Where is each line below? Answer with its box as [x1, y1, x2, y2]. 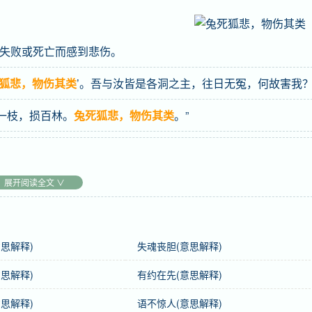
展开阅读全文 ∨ [3, 176, 65, 188]
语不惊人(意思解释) [136, 296, 222, 310]
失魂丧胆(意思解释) [136, 239, 222, 253]
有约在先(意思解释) [136, 267, 222, 281]
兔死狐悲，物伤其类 [74, 107, 174, 123]
